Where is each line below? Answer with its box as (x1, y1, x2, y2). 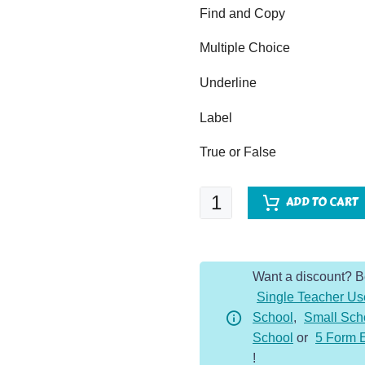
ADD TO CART (286, 194, 358, 212)
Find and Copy (200, 6, 285, 20)
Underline (200, 75, 257, 90)
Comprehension (200, 251, 292, 266)
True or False (200, 145, 276, 160)
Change (200, 210, 246, 225)
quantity (200, 292, 245, 306)
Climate (200, 190, 244, 204)
